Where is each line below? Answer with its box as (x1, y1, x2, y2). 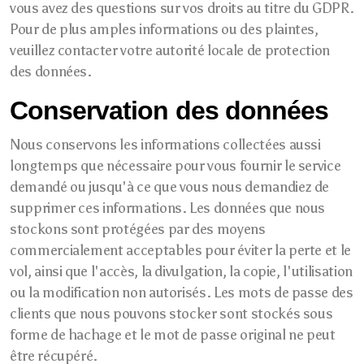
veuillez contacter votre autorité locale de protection (10, 41, 330, 59)
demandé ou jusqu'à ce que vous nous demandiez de (10, 178, 330, 196)
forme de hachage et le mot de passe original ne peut (10, 326, 336, 344)
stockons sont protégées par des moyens (10, 220, 266, 238)
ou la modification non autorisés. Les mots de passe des (10, 284, 353, 301)
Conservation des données (10, 96, 328, 125)
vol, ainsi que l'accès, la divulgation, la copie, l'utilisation (10, 262, 353, 280)
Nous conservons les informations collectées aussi (10, 136, 321, 154)
